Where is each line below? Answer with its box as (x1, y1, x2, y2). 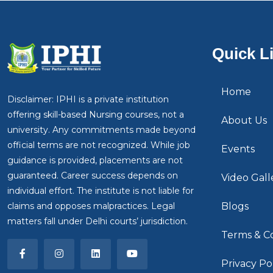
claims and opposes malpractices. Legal (7, 200, 175, 212)
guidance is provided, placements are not (7, 155, 183, 166)
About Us (221, 115, 267, 127)
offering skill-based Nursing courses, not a (7, 109, 184, 121)
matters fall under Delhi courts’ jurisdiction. (7, 216, 188, 227)
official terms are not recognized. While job (7, 140, 190, 151)
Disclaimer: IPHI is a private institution (7, 94, 169, 105)
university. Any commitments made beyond (7, 124, 196, 136)
